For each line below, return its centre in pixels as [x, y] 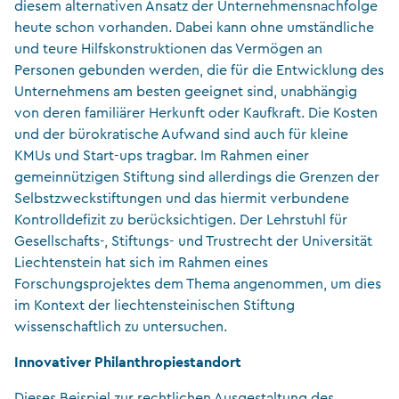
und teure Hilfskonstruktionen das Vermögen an [168, 49]
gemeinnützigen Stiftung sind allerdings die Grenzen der [197, 177]
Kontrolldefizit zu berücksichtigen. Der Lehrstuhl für [181, 220]
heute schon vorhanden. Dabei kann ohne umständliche [194, 27]
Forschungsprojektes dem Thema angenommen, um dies [198, 284]
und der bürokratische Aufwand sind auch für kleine [181, 134]
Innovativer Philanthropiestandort [128, 362]
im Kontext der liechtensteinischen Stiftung [155, 305]
